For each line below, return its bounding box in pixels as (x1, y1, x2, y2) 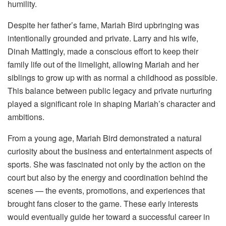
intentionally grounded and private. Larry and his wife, (8, 32, 198, 44)
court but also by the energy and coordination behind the (8, 172, 208, 184)
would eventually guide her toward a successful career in (8, 211, 210, 223)
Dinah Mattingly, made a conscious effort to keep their (8, 45, 198, 58)
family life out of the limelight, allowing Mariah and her (8, 59, 199, 71)
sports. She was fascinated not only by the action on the (8, 158, 205, 171)
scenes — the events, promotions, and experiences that (8, 185, 205, 197)
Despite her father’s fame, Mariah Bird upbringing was (8, 19, 199, 31)
